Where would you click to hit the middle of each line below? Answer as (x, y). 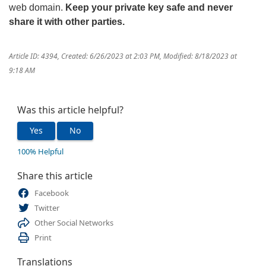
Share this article (55, 176)
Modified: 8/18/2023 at (200, 56)
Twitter (47, 208)
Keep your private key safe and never (149, 7)
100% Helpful (40, 151)
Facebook (51, 193)
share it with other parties (66, 21)
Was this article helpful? (70, 110)
